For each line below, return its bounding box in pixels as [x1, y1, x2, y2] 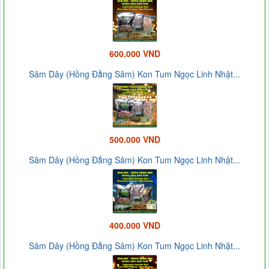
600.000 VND [109, 47, 160, 60]
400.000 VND [109, 219, 160, 232]
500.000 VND [109, 133, 160, 146]
